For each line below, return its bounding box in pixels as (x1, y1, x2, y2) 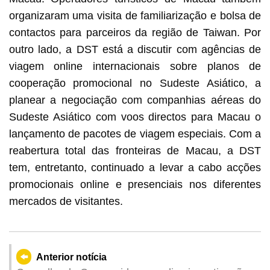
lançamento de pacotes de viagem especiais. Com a (8, 128, 262, 140)
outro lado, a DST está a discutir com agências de (8, 43, 262, 56)
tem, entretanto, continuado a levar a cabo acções (8, 162, 262, 174)
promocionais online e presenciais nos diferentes (8, 178, 262, 191)
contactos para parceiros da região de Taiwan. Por (8, 27, 262, 39)
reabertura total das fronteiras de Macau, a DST (8, 145, 262, 157)
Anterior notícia (36, 252, 107, 262)
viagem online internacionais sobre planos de (8, 60, 262, 73)
